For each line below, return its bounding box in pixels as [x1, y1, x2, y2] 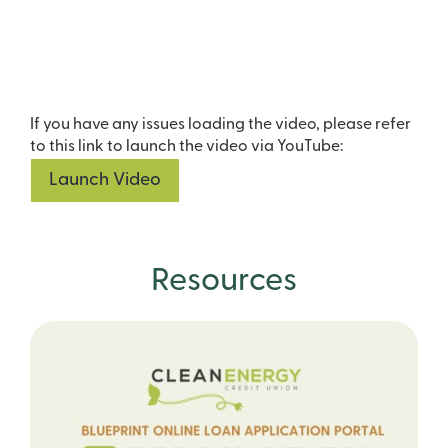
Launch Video [49, 171, 161, 191]
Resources [151, 266, 297, 299]
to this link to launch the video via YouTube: [30, 139, 343, 156]
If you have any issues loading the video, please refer [30, 117, 411, 134]
